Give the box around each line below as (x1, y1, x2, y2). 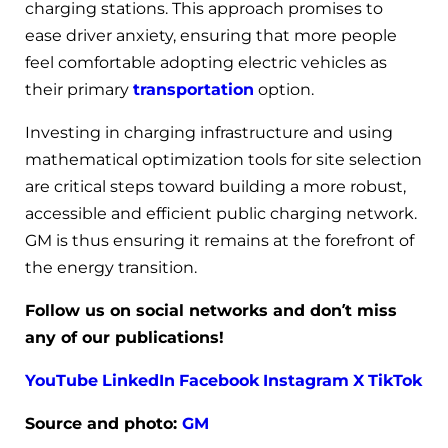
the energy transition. (25, 258, 197, 278)
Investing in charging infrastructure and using (25, 123, 393, 143)
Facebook (179, 371, 259, 391)
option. (254, 80, 314, 100)
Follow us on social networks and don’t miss (25, 301, 397, 321)
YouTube (25, 371, 98, 391)
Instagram (263, 371, 349, 391)
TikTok (368, 371, 422, 391)
